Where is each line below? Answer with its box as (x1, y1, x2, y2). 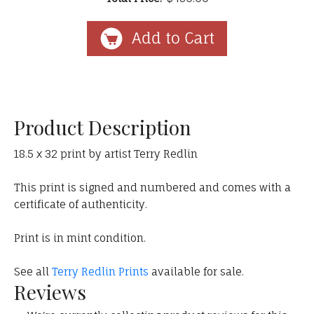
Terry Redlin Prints (52, 265, 149, 279)
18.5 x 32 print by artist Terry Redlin (14, 147, 198, 161)
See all (14, 265, 52, 279)
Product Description (14, 114, 191, 141)
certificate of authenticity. (14, 198, 147, 212)
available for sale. (149, 265, 244, 279)
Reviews (14, 279, 86, 306)
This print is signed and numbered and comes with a (14, 181, 291, 195)
